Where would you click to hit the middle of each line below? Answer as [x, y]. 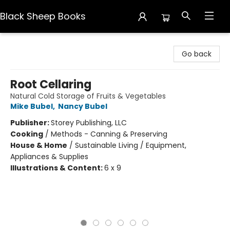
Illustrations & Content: [57, 168]
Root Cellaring [51, 84]
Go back [197, 54]
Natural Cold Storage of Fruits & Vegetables [88, 96]
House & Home [39, 145]
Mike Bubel [32, 106]
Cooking [27, 134]
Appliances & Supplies [49, 157]
